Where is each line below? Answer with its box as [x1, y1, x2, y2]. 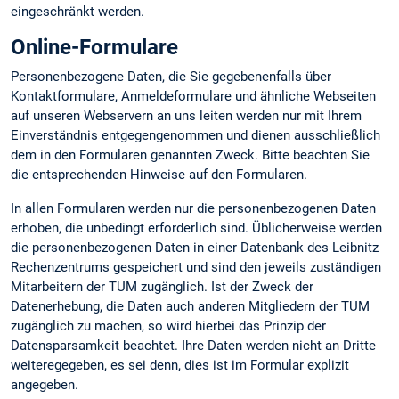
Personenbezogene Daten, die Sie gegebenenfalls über [11, 69, 331, 85]
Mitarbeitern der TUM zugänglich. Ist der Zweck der [11, 278, 313, 295]
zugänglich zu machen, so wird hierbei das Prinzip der [11, 317, 326, 334]
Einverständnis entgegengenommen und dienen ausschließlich [11, 127, 380, 144]
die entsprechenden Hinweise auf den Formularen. [11, 167, 307, 183]
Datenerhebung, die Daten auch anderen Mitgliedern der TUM [11, 297, 370, 314]
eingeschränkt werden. [11, 4, 144, 20]
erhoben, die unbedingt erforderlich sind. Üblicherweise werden [11, 219, 382, 236]
